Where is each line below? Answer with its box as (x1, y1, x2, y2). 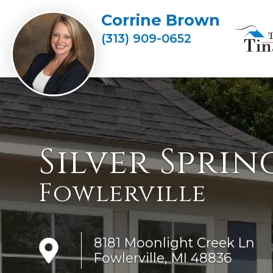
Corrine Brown (101, 10, 220, 29)
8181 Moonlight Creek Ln (94, 235, 255, 251)
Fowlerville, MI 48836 (94, 250, 232, 266)
